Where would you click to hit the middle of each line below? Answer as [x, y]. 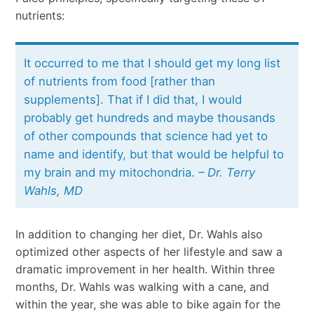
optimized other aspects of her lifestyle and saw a [149, 252]
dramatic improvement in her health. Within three [145, 269]
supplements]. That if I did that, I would [133, 99]
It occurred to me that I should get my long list [152, 63]
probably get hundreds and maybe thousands [150, 117]
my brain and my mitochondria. [111, 172]
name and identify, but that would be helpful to [154, 154]
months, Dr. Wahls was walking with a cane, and [142, 287]
